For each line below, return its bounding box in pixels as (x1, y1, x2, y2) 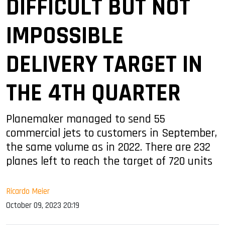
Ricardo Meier (6, 185, 50, 197)
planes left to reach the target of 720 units (6, 153, 212, 169)
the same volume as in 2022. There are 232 (6, 139, 210, 155)
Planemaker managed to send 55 (6, 111, 165, 127)
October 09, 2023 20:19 (6, 199, 79, 211)
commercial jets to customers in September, (6, 125, 217, 141)
